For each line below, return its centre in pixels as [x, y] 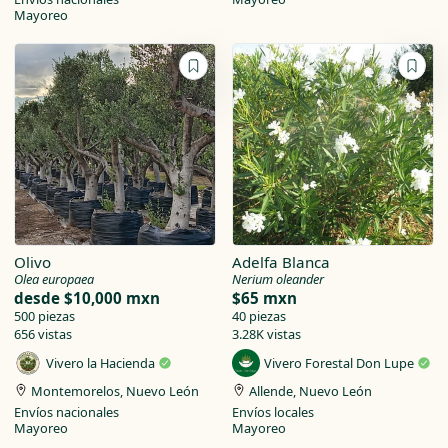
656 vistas [42, 333]
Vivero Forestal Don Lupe [340, 363]
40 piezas [259, 315]
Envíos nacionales [66, 412]
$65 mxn [264, 297]
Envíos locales [273, 412]
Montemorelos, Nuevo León [114, 390]
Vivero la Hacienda [101, 363]
